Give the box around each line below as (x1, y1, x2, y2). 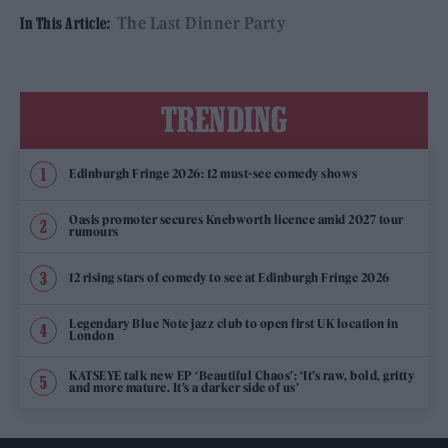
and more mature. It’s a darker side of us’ (69, 380, 299, 396)
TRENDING (160, 99, 288, 138)
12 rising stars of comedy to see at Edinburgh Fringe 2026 (69, 270, 390, 286)
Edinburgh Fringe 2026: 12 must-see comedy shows (69, 166, 358, 182)
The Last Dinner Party (116, 12, 286, 33)
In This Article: (20, 13, 110, 32)
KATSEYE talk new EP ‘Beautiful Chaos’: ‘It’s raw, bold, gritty (69, 368, 414, 384)
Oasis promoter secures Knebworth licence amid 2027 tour (69, 212, 404, 228)
